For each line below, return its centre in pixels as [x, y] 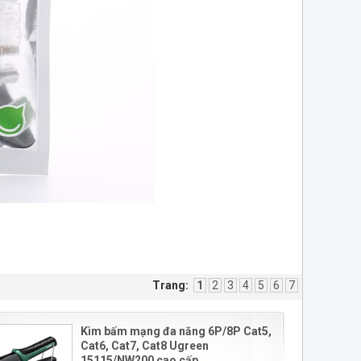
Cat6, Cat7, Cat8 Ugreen [145, 346]
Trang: [170, 285]
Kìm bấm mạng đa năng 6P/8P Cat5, [176, 331]
